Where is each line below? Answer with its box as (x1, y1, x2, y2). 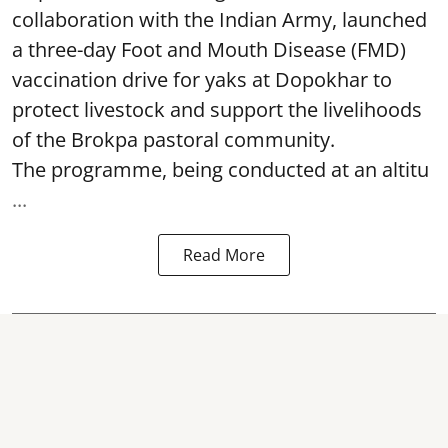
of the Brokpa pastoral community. (12, 126, 335, 153)
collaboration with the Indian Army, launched (12, 6, 427, 33)
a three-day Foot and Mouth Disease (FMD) (12, 36, 406, 63)
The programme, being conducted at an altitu (12, 156, 429, 183)
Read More (183, 244, 265, 266)
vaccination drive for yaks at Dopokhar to (12, 66, 392, 93)
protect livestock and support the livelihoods (12, 96, 422, 123)
